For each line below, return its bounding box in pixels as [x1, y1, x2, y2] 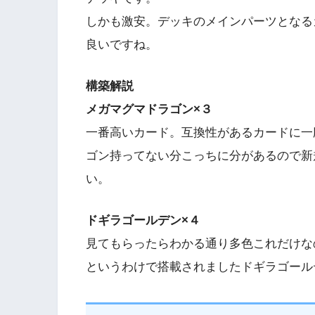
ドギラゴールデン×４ [86, 213, 200, 227]
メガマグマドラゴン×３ [86, 102, 212, 116]
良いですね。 [86, 38, 157, 52]
